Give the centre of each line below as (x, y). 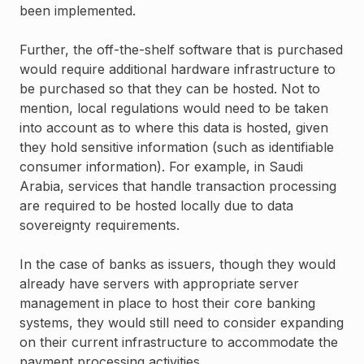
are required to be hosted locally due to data (156, 206)
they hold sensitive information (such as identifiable (177, 147)
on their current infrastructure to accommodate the (179, 342)
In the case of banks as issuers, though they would (178, 264)
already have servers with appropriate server (159, 284)
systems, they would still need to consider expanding (182, 323)
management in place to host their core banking (167, 303)
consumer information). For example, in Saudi (161, 167)
